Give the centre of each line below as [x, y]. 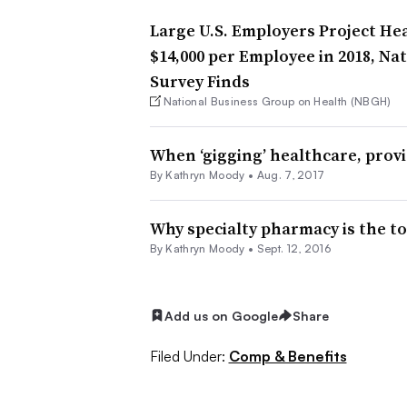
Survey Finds [199, 81]
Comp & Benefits [288, 357]
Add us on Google [221, 315]
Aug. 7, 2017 [291, 174]
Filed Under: [187, 357]
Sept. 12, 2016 [294, 248]
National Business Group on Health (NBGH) [277, 101]
